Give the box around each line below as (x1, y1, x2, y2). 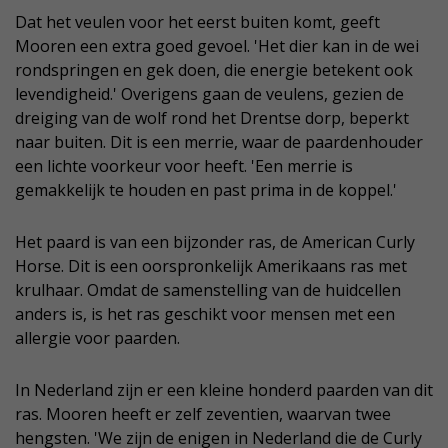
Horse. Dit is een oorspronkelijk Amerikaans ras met (15, 254, 407, 277)
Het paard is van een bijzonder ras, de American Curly (15, 230, 415, 253)
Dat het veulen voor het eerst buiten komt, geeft (15, 10, 380, 33)
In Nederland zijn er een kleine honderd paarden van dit (15, 378, 433, 401)
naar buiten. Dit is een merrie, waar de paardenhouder (15, 130, 423, 153)
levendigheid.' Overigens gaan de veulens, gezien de (15, 82, 404, 105)
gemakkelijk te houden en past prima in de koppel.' (15, 178, 397, 201)
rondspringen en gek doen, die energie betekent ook (15, 58, 413, 81)
